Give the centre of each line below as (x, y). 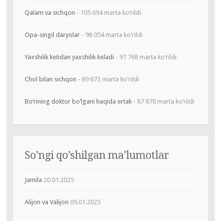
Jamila (33, 180)
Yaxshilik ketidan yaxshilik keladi (69, 57)
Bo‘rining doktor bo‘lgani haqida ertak (78, 102)
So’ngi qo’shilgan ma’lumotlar (97, 155)
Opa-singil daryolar (52, 35)
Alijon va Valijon (46, 202)
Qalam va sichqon (50, 13)
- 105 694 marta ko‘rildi (108, 13)
